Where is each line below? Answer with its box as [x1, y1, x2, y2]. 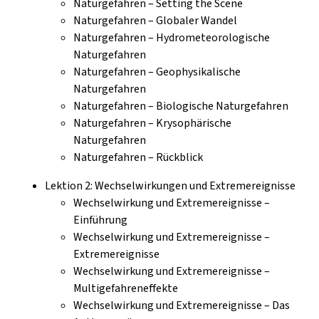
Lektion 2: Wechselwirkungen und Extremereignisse [45, 178, 296, 193]
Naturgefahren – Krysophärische [73, 115, 231, 130]
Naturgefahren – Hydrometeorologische [73, 30, 270, 45]
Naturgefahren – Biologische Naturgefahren [73, 98, 288, 113]
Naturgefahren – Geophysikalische [73, 64, 241, 79]
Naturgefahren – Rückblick [73, 150, 203, 164]
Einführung [73, 212, 127, 227]
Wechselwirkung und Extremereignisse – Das [73, 298, 290, 313]
